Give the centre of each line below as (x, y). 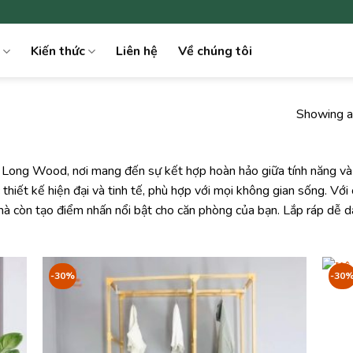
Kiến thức (58, 51)
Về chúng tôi (216, 51)
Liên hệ (137, 51)
